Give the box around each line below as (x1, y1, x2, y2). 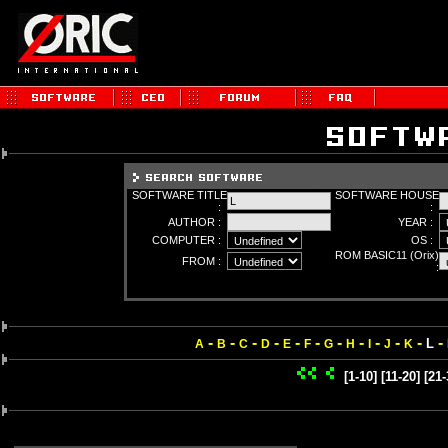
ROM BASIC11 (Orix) (335, 249, 439, 261)
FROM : (182, 255, 227, 267)
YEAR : (398, 216, 439, 228)
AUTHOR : (168, 216, 227, 228)
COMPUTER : (152, 234, 227, 246)
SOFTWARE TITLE (132, 189, 227, 201)
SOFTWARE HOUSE (335, 189, 439, 201)
